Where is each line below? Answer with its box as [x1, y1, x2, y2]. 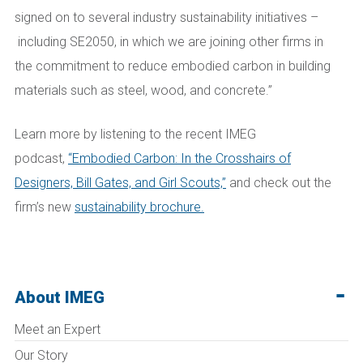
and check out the [226, 175, 331, 190]
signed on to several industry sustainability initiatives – [15, 10, 318, 25]
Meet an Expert [15, 322, 100, 337]
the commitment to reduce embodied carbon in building [15, 58, 331, 74]
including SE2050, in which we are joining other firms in [15, 34, 323, 49]
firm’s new [15, 199, 75, 215]
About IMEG [15, 288, 105, 307]
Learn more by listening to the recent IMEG [15, 126, 256, 142]
